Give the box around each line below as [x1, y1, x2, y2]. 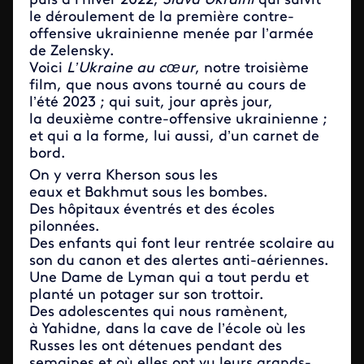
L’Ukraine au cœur [67, 61, 195, 76]
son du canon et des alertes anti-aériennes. [29, 253, 328, 269]
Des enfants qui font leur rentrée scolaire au [29, 236, 335, 252]
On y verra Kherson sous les [29, 168, 218, 184]
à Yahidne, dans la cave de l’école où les [29, 322, 305, 337]
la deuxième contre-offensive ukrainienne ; [29, 112, 327, 128]
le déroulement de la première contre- [29, 10, 294, 25]
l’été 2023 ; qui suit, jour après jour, [29, 95, 273, 110]
